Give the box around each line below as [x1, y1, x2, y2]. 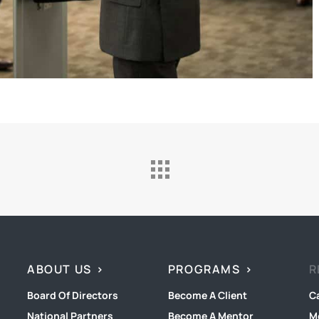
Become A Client [167, 288, 247, 303]
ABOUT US [27, 261, 92, 278]
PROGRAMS [167, 261, 241, 278]
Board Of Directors [27, 288, 119, 303]
